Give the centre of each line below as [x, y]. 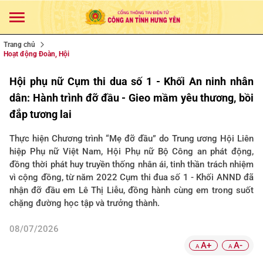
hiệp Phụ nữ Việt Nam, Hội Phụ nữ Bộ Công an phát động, [131, 151]
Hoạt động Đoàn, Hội [36, 54]
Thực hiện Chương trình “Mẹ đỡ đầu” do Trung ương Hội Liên [131, 139]
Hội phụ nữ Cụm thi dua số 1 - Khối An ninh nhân [131, 81]
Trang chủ [19, 45]
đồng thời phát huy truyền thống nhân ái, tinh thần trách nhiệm [131, 164]
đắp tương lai [41, 114]
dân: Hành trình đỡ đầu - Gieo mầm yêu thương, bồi [131, 98]
